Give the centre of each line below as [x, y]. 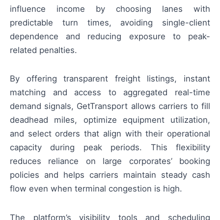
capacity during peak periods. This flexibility [110, 148]
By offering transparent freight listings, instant [110, 79]
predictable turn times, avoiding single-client [110, 23]
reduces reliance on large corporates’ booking [110, 161]
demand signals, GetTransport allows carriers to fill [110, 106]
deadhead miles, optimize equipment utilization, [110, 120]
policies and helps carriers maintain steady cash [110, 175]
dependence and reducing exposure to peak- [110, 37]
